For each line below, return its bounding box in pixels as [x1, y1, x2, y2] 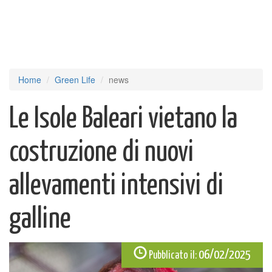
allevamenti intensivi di [9, 172, 223, 200]
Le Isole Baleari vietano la [9, 105, 237, 134]
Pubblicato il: [149, 250, 197, 261]
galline [9, 205, 71, 234]
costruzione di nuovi [9, 138, 194, 167]
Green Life [55, 73, 95, 86]
